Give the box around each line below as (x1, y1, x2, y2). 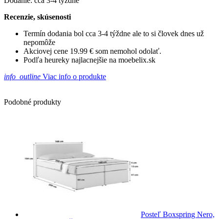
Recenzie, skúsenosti (4, 12, 71, 21)
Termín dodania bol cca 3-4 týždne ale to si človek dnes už (23, 29, 204, 38)
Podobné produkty (4, 97, 61, 106)
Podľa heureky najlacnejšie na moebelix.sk (23, 55, 155, 64)
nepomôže (23, 38, 55, 46)
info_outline (4, 72, 41, 81)
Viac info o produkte (41, 72, 106, 81)
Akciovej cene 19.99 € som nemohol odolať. (23, 46, 161, 55)
